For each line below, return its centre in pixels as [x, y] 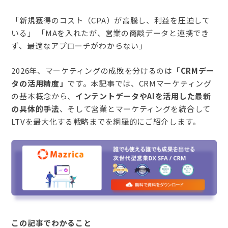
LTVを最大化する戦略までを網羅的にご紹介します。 [106, 121]
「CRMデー [193, 70]
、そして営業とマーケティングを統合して [135, 109]
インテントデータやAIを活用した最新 [143, 96]
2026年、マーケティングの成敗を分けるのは [92, 70]
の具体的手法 [35, 109]
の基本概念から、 [44, 96]
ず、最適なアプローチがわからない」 [79, 46]
